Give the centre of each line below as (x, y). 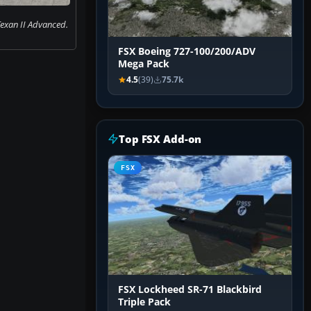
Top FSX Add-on (160, 139)
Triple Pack (144, 302)
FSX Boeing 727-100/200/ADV (187, 52)
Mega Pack (144, 64)
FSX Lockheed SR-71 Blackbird (190, 290)
